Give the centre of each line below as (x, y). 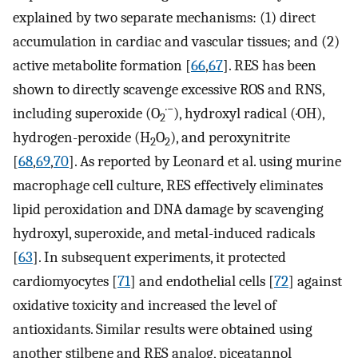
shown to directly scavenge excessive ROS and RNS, (169, 90)
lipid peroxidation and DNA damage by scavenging (168, 210)
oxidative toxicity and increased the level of (145, 306)
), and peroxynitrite (230, 138)
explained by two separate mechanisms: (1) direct (164, 18)
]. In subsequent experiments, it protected (159, 258)
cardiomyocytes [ (65, 282)
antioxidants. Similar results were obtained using (163, 330)
